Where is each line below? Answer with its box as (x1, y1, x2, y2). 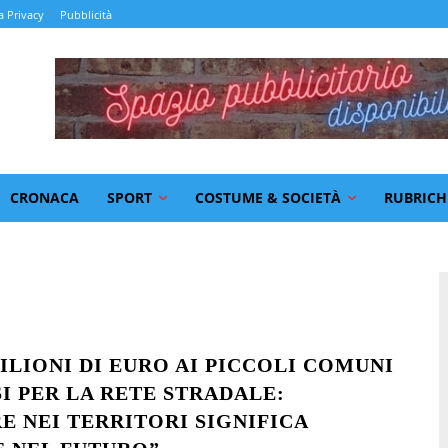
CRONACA (10, 187, 79, 207)
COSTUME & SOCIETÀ (195, 187, 341, 207)
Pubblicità (60, 7, 112, 23)
